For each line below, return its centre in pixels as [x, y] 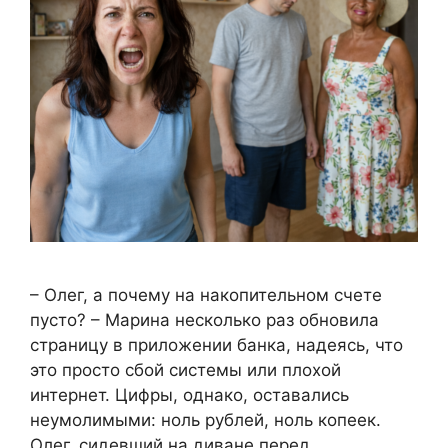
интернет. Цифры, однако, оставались [189, 395]
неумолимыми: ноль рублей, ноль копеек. [205, 420]
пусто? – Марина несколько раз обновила [204, 320]
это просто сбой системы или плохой [185, 370]
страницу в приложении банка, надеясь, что [216, 345]
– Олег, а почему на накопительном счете [206, 295]
